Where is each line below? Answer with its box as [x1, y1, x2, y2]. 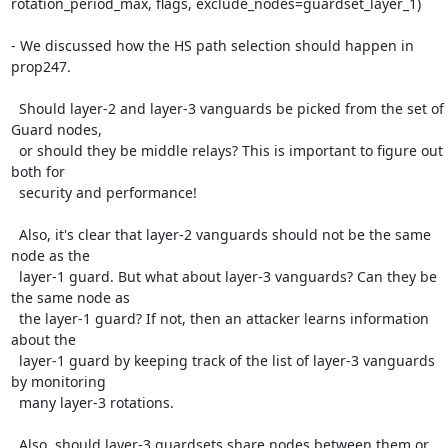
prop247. [10, 57, 71, 76]
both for [10, 162, 65, 181]
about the [10, 330, 76, 349]
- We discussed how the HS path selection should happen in [10, 36, 414, 55]
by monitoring [10, 372, 106, 391]
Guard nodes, [10, 120, 102, 139]
